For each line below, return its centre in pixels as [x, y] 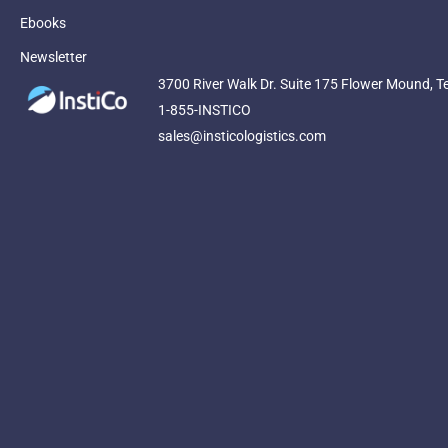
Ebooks [43, 23]
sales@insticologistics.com [241, 136]
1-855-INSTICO [204, 110]
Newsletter [53, 57]
